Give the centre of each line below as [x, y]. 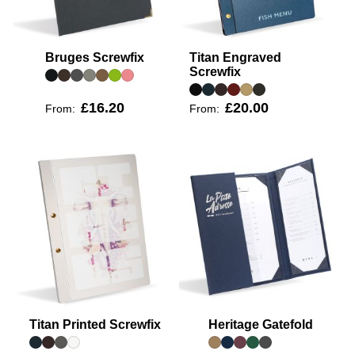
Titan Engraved [235, 57]
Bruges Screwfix [95, 57]
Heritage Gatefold [260, 324]
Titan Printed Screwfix [95, 324]
